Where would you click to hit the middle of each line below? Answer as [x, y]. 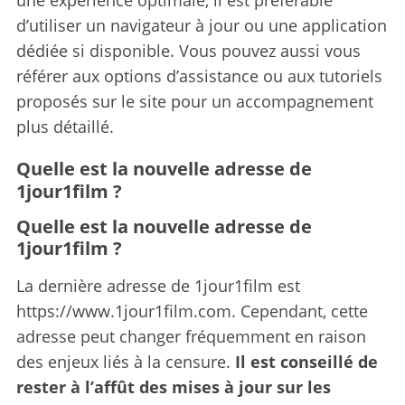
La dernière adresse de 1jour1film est [158, 285]
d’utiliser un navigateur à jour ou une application [201, 25]
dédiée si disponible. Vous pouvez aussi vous [188, 50]
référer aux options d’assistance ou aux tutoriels [199, 75]
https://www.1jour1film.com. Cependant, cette [192, 311]
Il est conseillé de [306, 361]
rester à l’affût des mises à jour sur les [173, 386]
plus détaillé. [65, 126]
